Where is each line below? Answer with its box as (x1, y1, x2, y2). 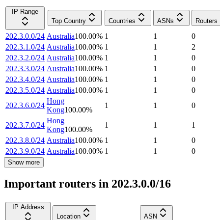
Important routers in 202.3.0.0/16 (4, 177, 171, 191)
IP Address (12, 203, 44, 211)
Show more (8, 159, 40, 166)
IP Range (12, 8, 38, 16)
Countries (109, 17, 136, 25)
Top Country (52, 17, 86, 25)
